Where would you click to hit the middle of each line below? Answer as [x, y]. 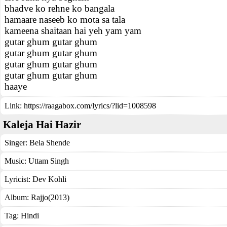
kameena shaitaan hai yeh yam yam [73, 31]
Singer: [17, 143]
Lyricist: [18, 179]
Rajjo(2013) [50, 197]
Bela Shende [50, 143]
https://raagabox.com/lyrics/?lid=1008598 [90, 106]
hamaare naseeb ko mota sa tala [65, 20]
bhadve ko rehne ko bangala [60, 8]
